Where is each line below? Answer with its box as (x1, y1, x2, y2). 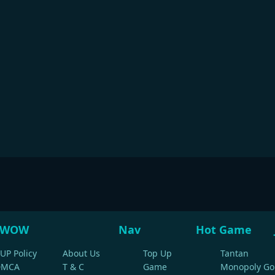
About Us (63, 247, 100, 259)
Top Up (143, 247, 172, 259)
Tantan (220, 247, 249, 259)
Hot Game (196, 222, 252, 237)
